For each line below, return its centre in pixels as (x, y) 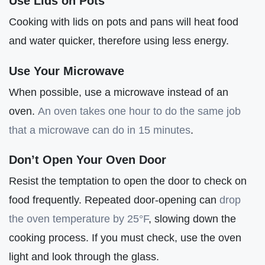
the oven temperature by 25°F (79, 218)
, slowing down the (192, 218)
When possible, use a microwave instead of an (119, 92)
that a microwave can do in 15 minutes (100, 130)
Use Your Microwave (67, 71)
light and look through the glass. (84, 256)
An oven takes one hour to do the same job (139, 111)
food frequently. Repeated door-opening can (114, 199)
